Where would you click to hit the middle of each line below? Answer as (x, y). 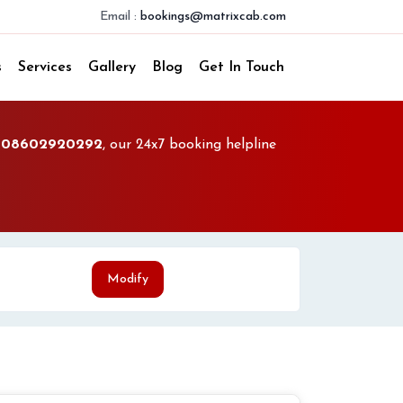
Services (45, 67)
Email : (118, 17)
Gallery (112, 67)
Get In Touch (242, 67)
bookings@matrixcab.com (213, 17)
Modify (128, 279)
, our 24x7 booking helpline (189, 145)
